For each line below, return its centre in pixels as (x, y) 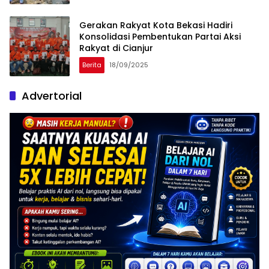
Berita (92, 65)
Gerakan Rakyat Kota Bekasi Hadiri (156, 25)
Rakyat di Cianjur (116, 48)
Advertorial (52, 96)
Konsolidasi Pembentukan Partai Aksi (160, 36)
